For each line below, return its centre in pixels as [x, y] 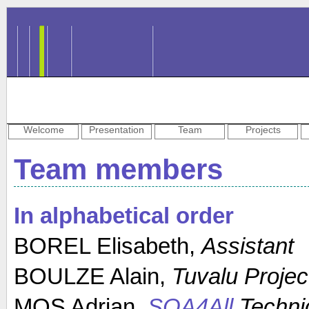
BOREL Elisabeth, [108, 246]
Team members [118, 169]
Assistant [248, 246]
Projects [263, 130]
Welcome [43, 130]
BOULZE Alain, [93, 276]
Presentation [117, 130]
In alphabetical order [124, 215]
